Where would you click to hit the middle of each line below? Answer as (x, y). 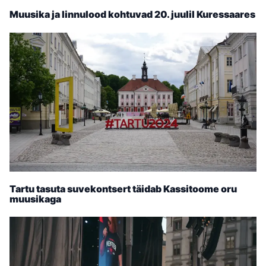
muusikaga (35, 199)
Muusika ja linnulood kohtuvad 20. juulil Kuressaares (132, 15)
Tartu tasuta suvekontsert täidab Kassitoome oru (123, 189)
